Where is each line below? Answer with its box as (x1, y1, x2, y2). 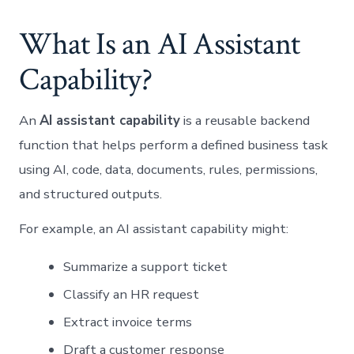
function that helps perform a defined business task (19, 136, 329, 155)
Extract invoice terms (63, 313, 193, 332)
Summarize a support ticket (63, 258, 228, 277)
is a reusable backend (180, 111, 311, 130)
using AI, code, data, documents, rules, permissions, (19, 160, 318, 179)
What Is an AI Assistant (19, 24, 300, 66)
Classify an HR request (63, 285, 200, 304)
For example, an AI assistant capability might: (19, 220, 289, 239)
